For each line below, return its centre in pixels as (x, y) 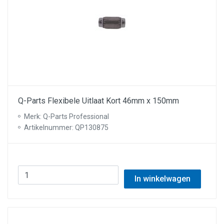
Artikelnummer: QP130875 (66, 127)
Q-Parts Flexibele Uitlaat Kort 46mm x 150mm (98, 101)
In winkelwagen (162, 179)
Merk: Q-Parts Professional (66, 116)
